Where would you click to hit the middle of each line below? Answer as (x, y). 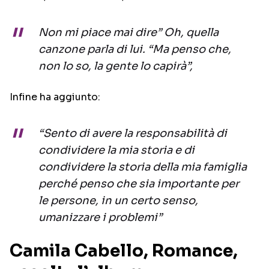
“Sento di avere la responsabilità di (133, 134)
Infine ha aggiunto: (55, 97)
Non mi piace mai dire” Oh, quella (128, 33)
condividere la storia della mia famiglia (143, 167)
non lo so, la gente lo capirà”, (116, 66)
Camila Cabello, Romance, (124, 251)
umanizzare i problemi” (100, 218)
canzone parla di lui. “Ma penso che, (135, 50)
